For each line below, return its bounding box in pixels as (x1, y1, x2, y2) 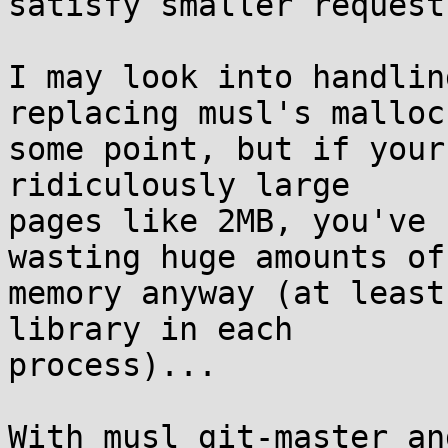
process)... (8, 347, 217, 383)
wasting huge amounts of (8, 239, 445, 275)
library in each (8, 311, 293, 347)
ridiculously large (8, 167, 350, 203)
